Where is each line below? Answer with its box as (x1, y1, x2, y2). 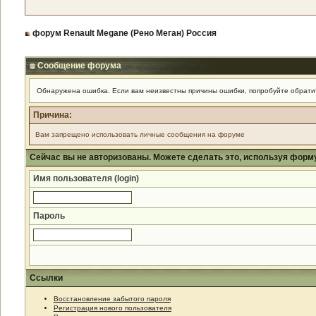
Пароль (32, 211, 65, 221)
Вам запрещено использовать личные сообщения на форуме (35, 130, 245, 138)
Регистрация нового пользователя (53, 304, 171, 312)
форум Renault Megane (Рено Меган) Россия (32, 28, 217, 38)
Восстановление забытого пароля (53, 295, 171, 303)
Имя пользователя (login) (32, 174, 139, 183)
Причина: (32, 110, 72, 120)
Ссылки (29, 273, 63, 283)
